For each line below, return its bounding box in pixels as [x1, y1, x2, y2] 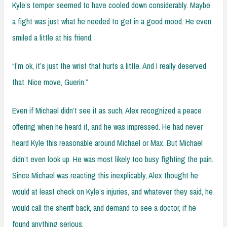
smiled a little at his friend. [12, 31, 93, 43]
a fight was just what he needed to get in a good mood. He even [12, 15, 211, 27]
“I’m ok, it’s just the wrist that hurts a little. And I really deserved [12, 60, 206, 71]
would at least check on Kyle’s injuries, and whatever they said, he [12, 185, 213, 197]
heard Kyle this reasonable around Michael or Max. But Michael [12, 137, 203, 148]
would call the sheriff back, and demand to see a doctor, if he [12, 202, 196, 213]
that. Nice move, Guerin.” [12, 76, 88, 88]
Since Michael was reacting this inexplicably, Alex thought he [12, 169, 198, 181]
